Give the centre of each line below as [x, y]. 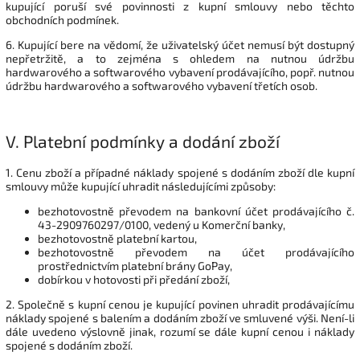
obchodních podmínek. [62, 19]
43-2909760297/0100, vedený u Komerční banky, [162, 224]
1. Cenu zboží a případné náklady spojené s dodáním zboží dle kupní [180, 172]
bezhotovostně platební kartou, [117, 238]
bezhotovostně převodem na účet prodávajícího [196, 252]
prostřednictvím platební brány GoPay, [135, 265]
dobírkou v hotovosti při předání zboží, [134, 279]
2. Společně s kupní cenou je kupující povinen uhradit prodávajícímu [180, 304]
